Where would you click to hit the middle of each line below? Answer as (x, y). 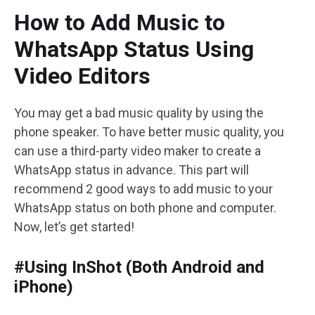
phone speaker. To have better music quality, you (149, 132)
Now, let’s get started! (74, 227)
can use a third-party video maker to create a (137, 151)
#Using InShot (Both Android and (139, 267)
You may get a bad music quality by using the (139, 113)
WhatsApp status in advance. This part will (131, 170)
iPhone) (44, 287)
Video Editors (82, 76)
